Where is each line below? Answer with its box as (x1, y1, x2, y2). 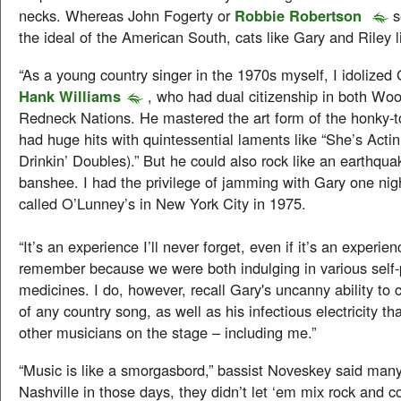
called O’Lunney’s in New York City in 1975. (19, 192, 306, 214)
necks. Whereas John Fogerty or (19, 4, 235, 26)
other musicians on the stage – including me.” (19, 321, 316, 343)
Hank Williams (19, 85, 121, 107)
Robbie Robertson (235, 4, 366, 26)
